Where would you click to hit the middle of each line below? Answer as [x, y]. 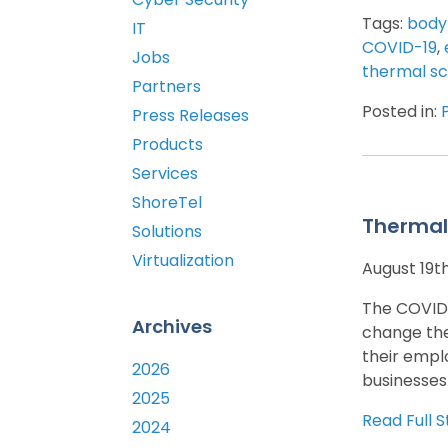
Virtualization [183, 261]
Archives [172, 327]
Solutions [167, 232]
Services [165, 174]
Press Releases [190, 116]
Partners [166, 87]
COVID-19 [399, 47]
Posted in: [401, 111]
